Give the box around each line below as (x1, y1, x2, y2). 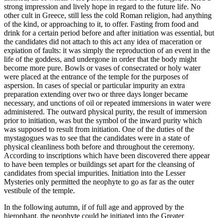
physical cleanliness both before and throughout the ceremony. (4, 143, 195, 151)
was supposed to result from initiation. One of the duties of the (4, 125, 194, 134)
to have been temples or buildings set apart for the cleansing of (4, 160, 195, 169)
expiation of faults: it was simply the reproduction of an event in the (4, 46, 210, 55)
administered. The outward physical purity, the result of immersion (4, 108, 207, 116)
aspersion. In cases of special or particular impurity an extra (4, 81, 185, 90)
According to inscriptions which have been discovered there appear (4, 151, 210, 160)
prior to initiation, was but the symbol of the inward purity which (4, 116, 202, 125)
